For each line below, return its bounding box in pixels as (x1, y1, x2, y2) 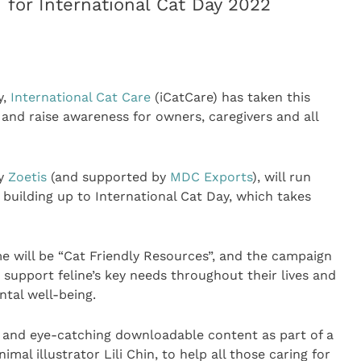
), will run (251, 168, 311, 185)
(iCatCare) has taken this (150, 89, 310, 106)
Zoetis (7, 168, 47, 185)
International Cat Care (10, 89, 151, 106)
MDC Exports (169, 168, 252, 185)
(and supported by (46, 168, 170, 185)
